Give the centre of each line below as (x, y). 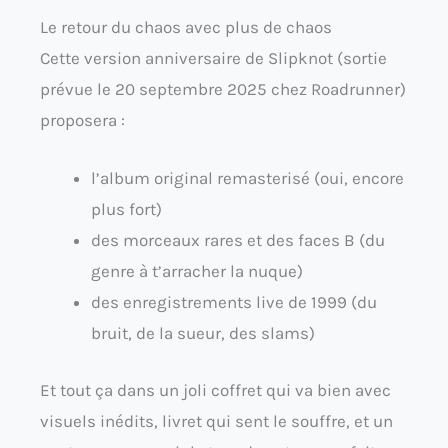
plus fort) (126, 209)
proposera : (82, 120)
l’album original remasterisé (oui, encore (247, 178)
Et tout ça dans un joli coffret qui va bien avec (215, 389)
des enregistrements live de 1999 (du (234, 302)
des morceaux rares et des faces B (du (238, 240)
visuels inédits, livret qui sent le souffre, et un (216, 420)
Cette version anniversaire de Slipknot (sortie (213, 58)
